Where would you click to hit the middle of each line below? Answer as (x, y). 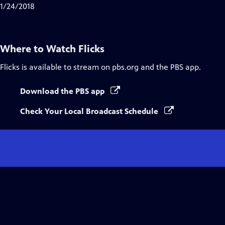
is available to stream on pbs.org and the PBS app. (110, 67)
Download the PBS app (63, 91)
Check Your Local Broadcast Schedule (90, 111)
